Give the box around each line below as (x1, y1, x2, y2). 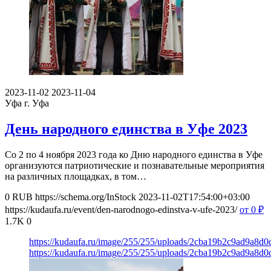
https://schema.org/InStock (35, 192, 136, 203)
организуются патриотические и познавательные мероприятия (5, 160, 264, 171)
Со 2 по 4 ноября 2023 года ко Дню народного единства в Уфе (5, 149, 263, 160)
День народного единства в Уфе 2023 (5, 121, 247, 137)
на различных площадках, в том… (5, 171, 146, 182)
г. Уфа (24, 98, 49, 109)
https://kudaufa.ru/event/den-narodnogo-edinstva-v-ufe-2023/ (5, 204, 237, 215)
